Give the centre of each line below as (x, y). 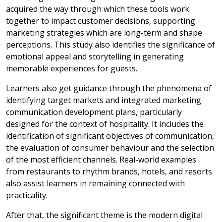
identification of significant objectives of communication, (110, 136)
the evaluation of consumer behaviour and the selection (110, 148)
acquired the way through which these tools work (98, 9)
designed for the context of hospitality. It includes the (105, 124)
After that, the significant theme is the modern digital (104, 215)
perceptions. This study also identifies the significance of (111, 45)
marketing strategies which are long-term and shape (104, 33)
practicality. (27, 195)
